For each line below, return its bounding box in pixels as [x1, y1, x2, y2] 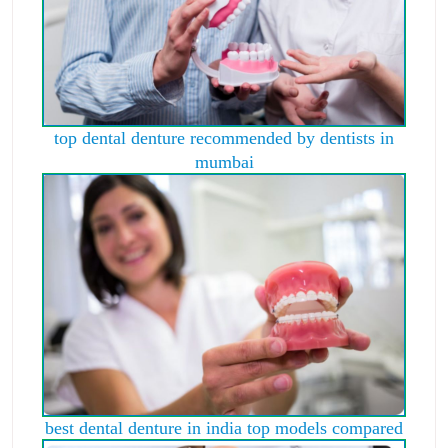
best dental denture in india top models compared [45, 418, 403, 437]
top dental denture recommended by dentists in [54, 128, 394, 147]
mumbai [194, 152, 254, 171]
